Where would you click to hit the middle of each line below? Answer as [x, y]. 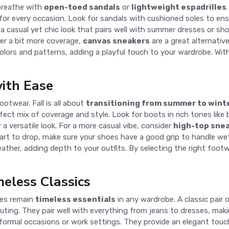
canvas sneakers [116, 41]
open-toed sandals [82, 7]
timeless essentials [75, 199]
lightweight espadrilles [179, 7]
